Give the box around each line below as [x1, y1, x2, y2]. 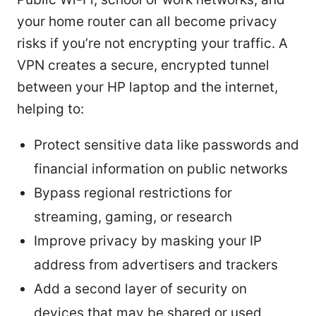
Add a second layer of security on [34, 280, 247, 297]
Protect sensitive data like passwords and [34, 136, 299, 153]
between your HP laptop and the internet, [17, 78, 278, 95]
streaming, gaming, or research [34, 208, 232, 225]
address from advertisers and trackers [34, 256, 278, 273]
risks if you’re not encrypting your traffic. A [17, 35, 288, 51]
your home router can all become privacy [17, 13, 277, 30]
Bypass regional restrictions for [34, 184, 232, 201]
